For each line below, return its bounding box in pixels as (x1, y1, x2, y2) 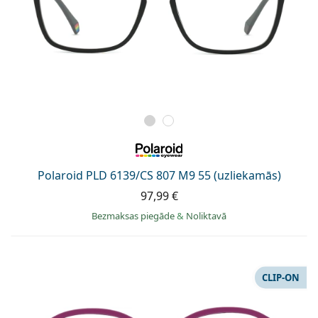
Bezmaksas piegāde (92, 209, 177, 222)
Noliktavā (186, 209, 226, 222)
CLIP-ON (262, 270, 300, 284)
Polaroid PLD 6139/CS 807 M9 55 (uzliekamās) (37, 167, 281, 183)
